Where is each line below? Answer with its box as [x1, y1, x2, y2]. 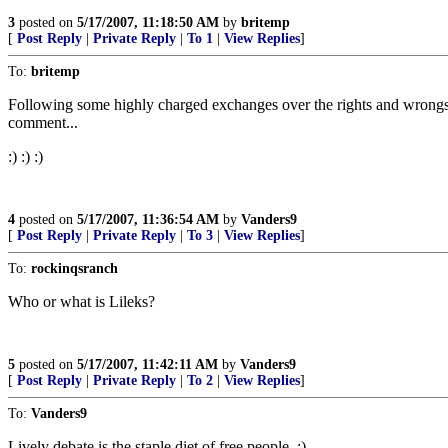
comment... [8, 114, 78, 131]
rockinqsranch [31, 261, 118, 276]
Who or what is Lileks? [8, 293, 155, 310]
